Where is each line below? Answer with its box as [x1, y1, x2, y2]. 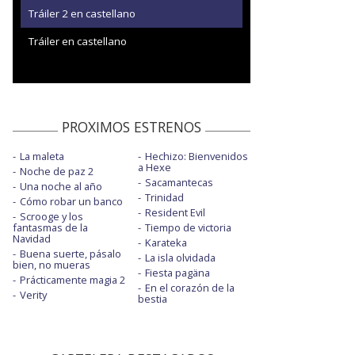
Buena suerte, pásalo [20, 246, 121, 261]
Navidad [13, 231, 51, 246]
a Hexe [137, 159, 171, 174]
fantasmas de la [13, 219, 88, 235]
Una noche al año [20, 178, 102, 193]
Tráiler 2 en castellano [29, 6, 136, 21]
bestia [137, 291, 167, 306]
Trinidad [144, 189, 184, 204]
